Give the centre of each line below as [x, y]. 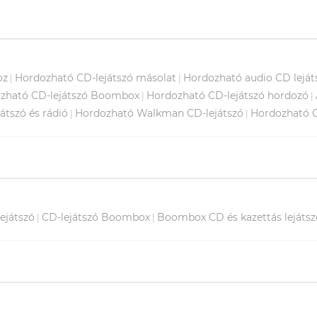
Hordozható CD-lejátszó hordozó [227, 95]
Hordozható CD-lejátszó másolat [96, 77]
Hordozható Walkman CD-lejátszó [159, 113]
